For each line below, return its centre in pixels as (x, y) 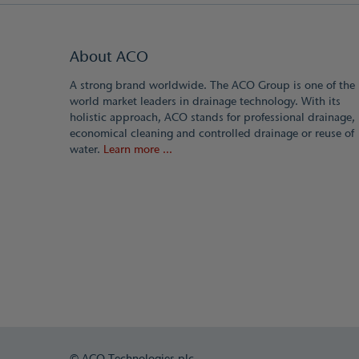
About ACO (109, 56)
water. (87, 149)
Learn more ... (138, 149)
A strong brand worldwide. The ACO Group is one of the (212, 85)
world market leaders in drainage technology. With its (205, 101)
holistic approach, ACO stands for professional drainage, (212, 117)
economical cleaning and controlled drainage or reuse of (212, 133)
